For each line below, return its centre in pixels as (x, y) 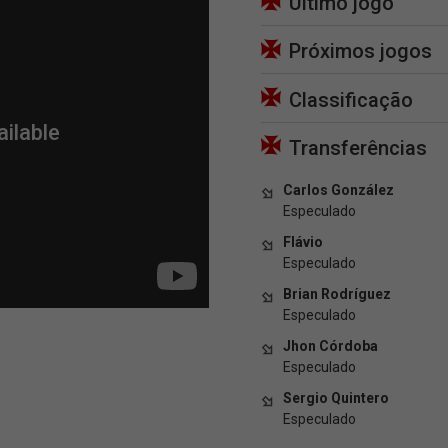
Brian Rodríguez (337, 293)
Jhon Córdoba (330, 345)
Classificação (351, 99)
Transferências (358, 147)
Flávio (303, 241)
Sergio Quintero (336, 397)
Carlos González (338, 189)
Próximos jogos (360, 51)
